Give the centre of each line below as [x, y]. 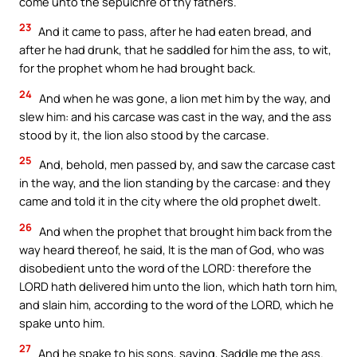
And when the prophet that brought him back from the [184, 231]
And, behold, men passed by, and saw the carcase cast [186, 165]
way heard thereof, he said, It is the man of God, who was [172, 250]
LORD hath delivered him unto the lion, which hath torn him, [178, 286]
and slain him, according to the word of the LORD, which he [177, 305]
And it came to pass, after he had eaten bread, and [174, 31]
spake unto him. [62, 323]
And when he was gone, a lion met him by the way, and [184, 98]
